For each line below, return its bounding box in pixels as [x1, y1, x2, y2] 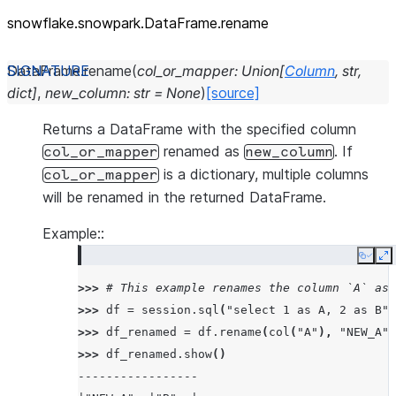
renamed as [159, 142, 244, 160]
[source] [206, 84, 260, 102]
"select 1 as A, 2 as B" [226, 303, 389, 316]
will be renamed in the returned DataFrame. [42, 188, 326, 206]
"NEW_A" [339, 325, 389, 339]
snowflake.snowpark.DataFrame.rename [7, 14, 269, 32]
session [141, 303, 191, 316]
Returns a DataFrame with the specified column [42, 120, 356, 138]
